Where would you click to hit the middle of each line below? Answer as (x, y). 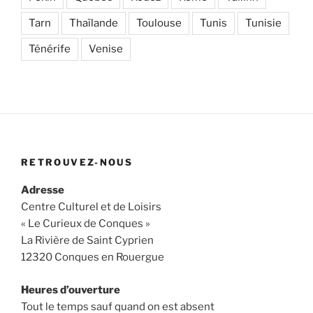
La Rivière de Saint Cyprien (87, 241)
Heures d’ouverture (71, 290)
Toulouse (159, 23)
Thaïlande (94, 23)
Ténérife (50, 49)
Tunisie (263, 23)
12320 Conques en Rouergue (93, 257)
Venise (106, 49)
